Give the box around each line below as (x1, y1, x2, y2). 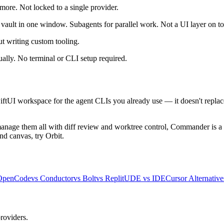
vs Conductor (31, 174, 73, 183)
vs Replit (96, 174, 124, 183)
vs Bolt (73, 174, 96, 183)
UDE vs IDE (124, 174, 165, 183)
